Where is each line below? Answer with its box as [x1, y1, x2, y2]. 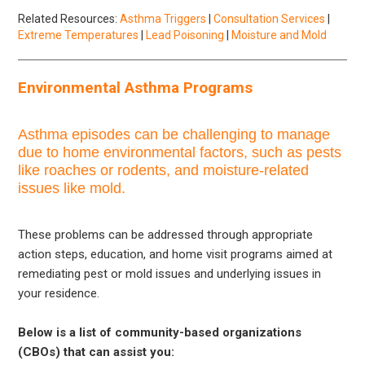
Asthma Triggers [120, 11, 207, 25]
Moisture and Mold [231, 28, 328, 42]
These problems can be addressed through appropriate [18, 226, 314, 242]
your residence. [18, 285, 100, 301]
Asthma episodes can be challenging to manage [18, 125, 331, 143]
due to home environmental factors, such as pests [18, 143, 342, 161]
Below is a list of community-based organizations [18, 324, 302, 340]
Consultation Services [213, 11, 326, 25]
